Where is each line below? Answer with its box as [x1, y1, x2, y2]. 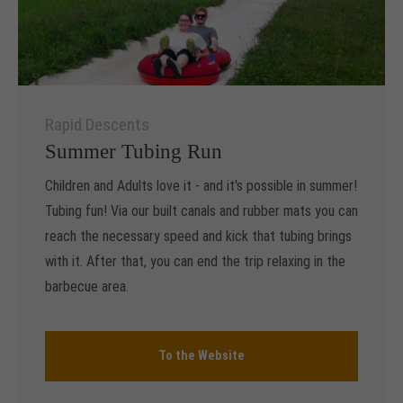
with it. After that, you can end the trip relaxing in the [45, 252, 345, 270]
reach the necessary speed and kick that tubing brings [45, 227, 352, 245]
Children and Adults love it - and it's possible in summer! [45, 176, 357, 194]
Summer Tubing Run [45, 139, 222, 163]
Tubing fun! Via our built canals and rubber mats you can [45, 201, 358, 219]
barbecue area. [45, 277, 129, 295]
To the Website [158, 347, 245, 363]
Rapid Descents [45, 113, 149, 135]
